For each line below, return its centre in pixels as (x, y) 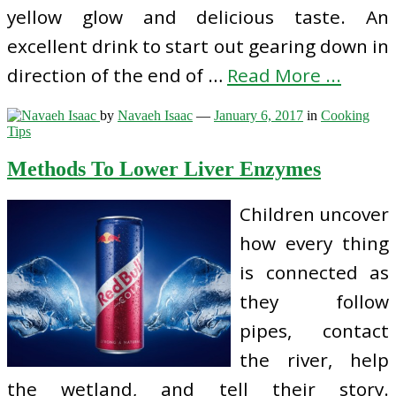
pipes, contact (314, 331)
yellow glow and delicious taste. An (198, 16)
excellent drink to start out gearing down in (198, 46)
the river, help (314, 360)
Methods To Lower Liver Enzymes (164, 169)
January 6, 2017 (259, 116)
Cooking (345, 116)
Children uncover (314, 214)
